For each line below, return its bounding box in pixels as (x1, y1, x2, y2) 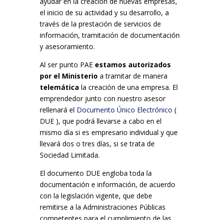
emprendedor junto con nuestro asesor (39, 93, 165, 103)
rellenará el (39, 105, 77, 114)
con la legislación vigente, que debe (39, 191, 152, 200)
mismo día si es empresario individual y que (39, 127, 178, 137)
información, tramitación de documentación (39, 30, 180, 40)
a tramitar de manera (97, 71, 167, 81)
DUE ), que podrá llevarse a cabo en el (39, 116, 162, 126)
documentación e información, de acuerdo (39, 179, 175, 189)
